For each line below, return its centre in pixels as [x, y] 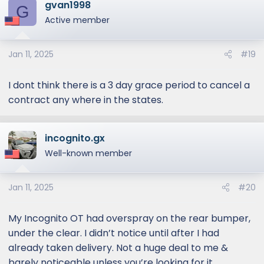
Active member [77, 20]
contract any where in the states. [86, 100]
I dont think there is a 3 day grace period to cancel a [129, 85]
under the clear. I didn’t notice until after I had [114, 233]
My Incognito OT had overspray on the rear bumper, [129, 218]
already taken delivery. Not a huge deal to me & [118, 248]
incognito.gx [75, 138]
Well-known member [88, 153]
